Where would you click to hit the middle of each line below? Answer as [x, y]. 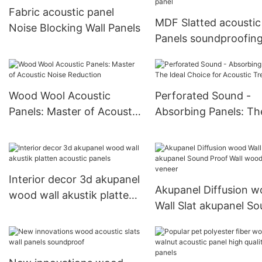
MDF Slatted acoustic [208, 23]
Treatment [181, 143]
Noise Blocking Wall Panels [75, 28]
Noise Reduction [49, 127]
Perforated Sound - [203, 96]
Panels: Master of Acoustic [75, 112]
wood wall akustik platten [72, 195]
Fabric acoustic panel [61, 12]
